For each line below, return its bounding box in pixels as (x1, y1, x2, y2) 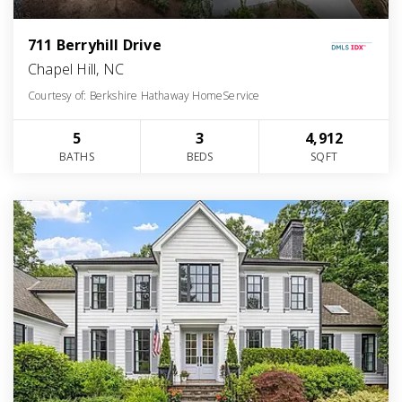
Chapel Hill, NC (28, 59, 124, 80)
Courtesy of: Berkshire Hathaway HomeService (28, 88, 260, 104)
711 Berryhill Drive (28, 35, 162, 56)
